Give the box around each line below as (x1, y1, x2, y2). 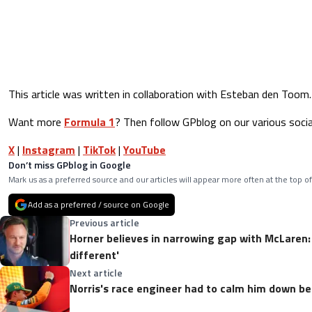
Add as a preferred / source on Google (28, 197, 169, 211)
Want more (8, 113, 64, 130)
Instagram (22, 141, 75, 158)
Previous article (70, 214, 139, 230)
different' (70, 246, 119, 263)
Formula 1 (64, 113, 115, 130)
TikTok (83, 141, 116, 158)
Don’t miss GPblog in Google (8, 157, 131, 172)
